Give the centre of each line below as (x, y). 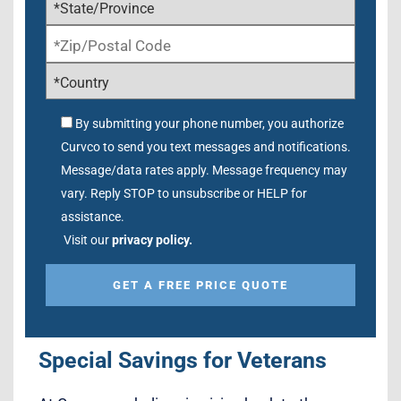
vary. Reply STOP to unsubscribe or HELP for (184, 193)
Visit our (88, 239)
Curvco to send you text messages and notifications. (206, 146)
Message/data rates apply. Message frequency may (204, 170)
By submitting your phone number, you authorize (209, 123)
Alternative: (84, 331)
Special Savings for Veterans (183, 360)
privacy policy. (152, 239)
